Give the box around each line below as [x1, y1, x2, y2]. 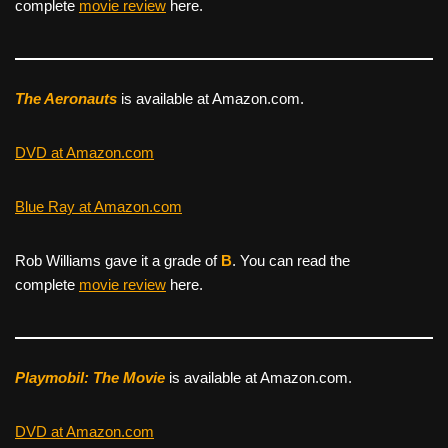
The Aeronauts [15, 89, 117, 107]
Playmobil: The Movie [15, 368, 165, 386]
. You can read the [232, 251, 350, 269]
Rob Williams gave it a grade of [15, 251, 221, 269]
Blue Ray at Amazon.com [15, 197, 182, 215]
